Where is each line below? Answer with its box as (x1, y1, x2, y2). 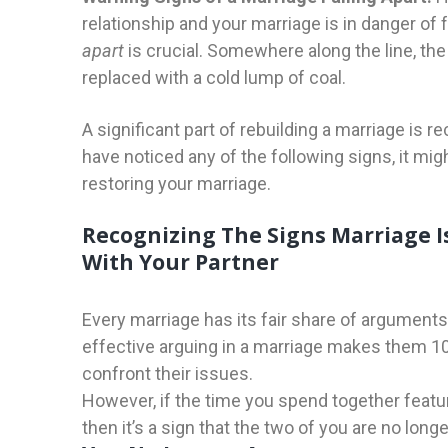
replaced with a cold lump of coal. (82, 67, 346, 88)
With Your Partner (82, 248, 279, 276)
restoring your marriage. (82, 173, 271, 194)
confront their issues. (82, 363, 253, 384)
